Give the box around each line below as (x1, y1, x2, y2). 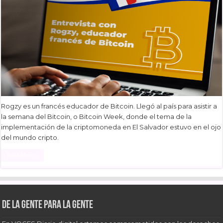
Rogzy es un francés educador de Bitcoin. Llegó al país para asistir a (1, 102, 218, 111)
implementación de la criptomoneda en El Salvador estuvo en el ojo (1, 123, 222, 131)
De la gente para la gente (2, 199, 94, 211)
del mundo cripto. (1, 133, 59, 142)
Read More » (7, 152, 38, 159)
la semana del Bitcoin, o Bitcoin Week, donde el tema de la (1, 112, 192, 121)
